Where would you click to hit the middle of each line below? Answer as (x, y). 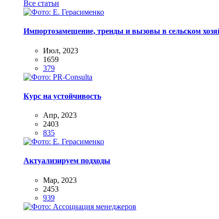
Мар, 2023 (60, 180)
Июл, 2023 (61, 50)
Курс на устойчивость (62, 96)
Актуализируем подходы (67, 161)
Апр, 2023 (60, 115)
